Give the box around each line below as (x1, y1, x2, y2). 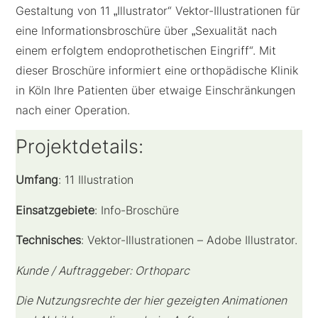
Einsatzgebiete (16, 202, 95, 217)
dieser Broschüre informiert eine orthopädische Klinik (16, 63, 299, 78)
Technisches (16, 233, 82, 248)
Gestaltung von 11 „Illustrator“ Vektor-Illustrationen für (16, 4, 301, 18)
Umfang (16, 172, 59, 187)
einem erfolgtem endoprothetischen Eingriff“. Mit (16, 43, 277, 58)
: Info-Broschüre (94, 202, 180, 217)
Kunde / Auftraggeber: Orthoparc (16, 263, 190, 278)
